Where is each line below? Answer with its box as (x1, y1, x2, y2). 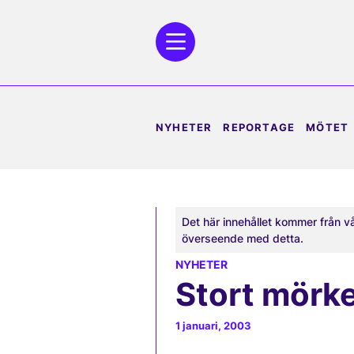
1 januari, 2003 (175, 320, 251, 332)
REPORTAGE (223, 121, 296, 134)
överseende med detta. (182, 232, 303, 245)
